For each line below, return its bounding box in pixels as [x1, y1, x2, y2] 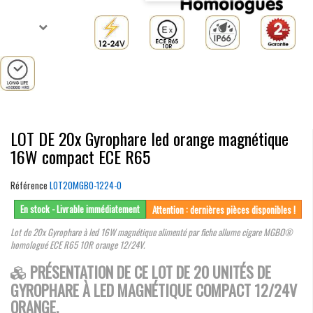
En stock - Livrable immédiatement [20, 201, 140, 216]
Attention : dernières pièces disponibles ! [152, 202, 296, 217]
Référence [10, 177, 48, 192]
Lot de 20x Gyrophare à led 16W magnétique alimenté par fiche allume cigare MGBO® [10, 224, 293, 239]
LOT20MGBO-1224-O [50, 177, 122, 192]
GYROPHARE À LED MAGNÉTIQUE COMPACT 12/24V [10, 278, 297, 301]
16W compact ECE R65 [10, 143, 150, 169]
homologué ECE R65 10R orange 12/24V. [10, 237, 145, 252]
